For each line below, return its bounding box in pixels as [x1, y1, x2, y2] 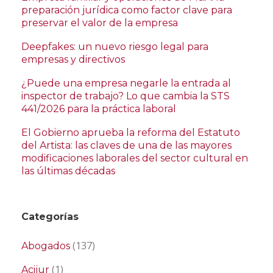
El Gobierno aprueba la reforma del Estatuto [21, 127, 240, 138]
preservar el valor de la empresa [21, 17, 178, 29]
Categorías [21, 211, 79, 222]
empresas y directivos [21, 54, 125, 65]
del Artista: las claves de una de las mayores [21, 140, 232, 151]
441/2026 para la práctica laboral [21, 103, 176, 115]
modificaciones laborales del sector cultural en [21, 152, 248, 164]
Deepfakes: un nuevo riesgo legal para [21, 41, 208, 52]
